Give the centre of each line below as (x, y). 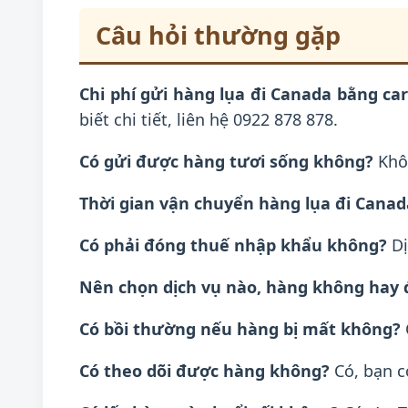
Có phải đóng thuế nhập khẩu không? (233, 245)
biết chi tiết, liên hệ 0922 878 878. (209, 119)
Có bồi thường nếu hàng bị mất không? (240, 329)
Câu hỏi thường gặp (218, 35)
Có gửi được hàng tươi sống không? (226, 161)
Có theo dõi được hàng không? (204, 371)
